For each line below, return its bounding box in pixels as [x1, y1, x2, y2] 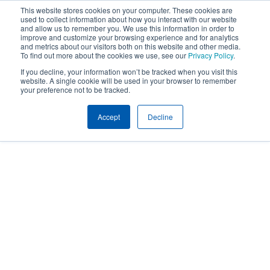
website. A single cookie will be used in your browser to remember [20, 75, 236, 86]
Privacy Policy [188, 50, 233, 60]
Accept [97, 111, 120, 122]
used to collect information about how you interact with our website [20, 14, 237, 24]
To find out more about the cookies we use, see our [20, 50, 188, 60]
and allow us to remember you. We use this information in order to [20, 23, 234, 33]
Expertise [37, 125, 83, 135]
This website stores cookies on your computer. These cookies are [20, 5, 233, 15]
